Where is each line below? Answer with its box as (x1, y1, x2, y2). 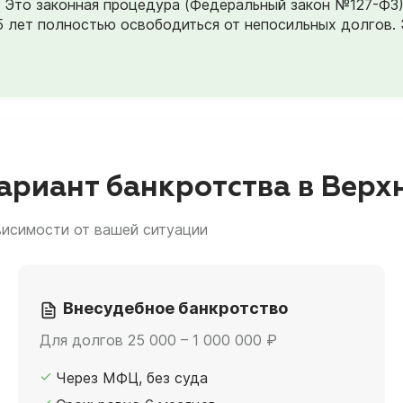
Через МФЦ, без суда (55, 368, 208, 387)
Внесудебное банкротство (62, 299, 288, 318)
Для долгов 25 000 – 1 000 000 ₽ (39, 330, 277, 349)
